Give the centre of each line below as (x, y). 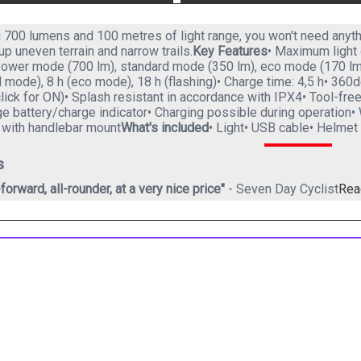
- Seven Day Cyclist (282, 189)
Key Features (230, 51)
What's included (165, 127)
